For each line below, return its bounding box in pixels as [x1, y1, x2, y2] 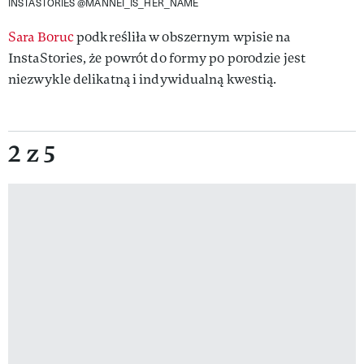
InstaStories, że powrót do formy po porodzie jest [8, 49, 305, 67]
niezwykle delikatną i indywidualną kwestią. [8, 70, 277, 88]
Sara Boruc [8, 28, 74, 45]
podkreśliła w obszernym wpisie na [74, 28, 291, 45]
